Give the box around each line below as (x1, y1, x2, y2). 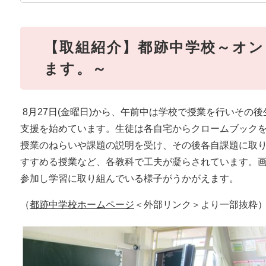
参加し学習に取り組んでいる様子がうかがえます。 (20, 173, 239, 184)
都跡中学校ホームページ (30, 199, 134, 210)
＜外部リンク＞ (134, 199, 201, 210)
